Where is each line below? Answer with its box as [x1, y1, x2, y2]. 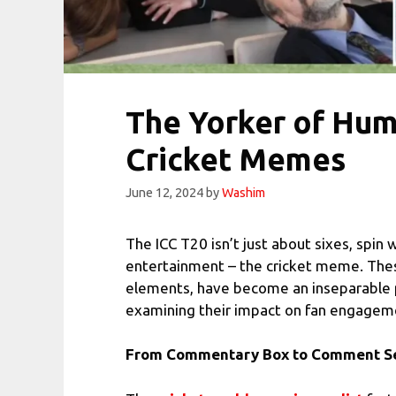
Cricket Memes [126, 141, 346, 177]
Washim [222, 185, 265, 200]
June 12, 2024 [126, 185, 203, 200]
